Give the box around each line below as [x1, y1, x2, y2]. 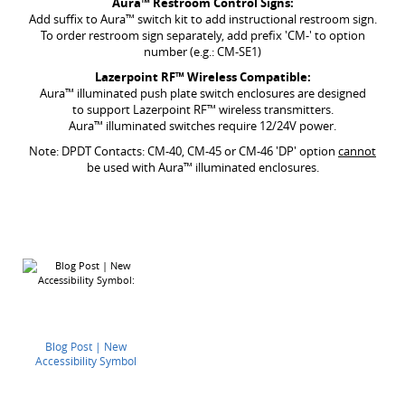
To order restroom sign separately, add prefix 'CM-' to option [40, 27, 365, 43]
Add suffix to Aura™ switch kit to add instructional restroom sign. [28, 11, 377, 27]
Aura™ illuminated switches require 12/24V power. [69, 118, 336, 134]
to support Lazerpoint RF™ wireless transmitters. [71, 101, 334, 118]
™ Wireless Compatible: [174, 69, 311, 85]
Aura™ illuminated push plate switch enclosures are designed [39, 85, 366, 101]
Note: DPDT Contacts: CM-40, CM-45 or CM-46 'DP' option [29, 143, 338, 159]
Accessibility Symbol [35, 353, 137, 368]
